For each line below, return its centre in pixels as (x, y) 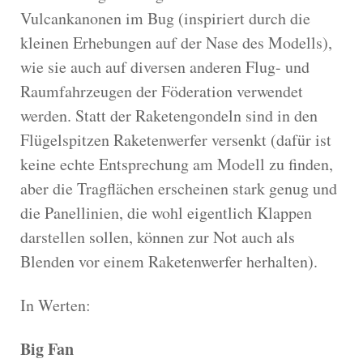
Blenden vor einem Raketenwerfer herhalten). (169, 261)
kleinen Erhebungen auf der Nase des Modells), (176, 42)
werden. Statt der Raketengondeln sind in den (169, 115)
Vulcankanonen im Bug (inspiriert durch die (165, 18)
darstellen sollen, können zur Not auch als (158, 237)
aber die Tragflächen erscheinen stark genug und (179, 188)
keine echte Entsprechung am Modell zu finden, (177, 164)
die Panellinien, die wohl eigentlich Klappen (166, 212)
